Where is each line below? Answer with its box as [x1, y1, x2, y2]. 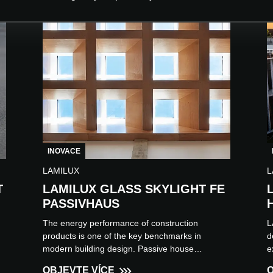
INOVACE [48, 147, 80, 156]
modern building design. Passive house [43, 244, 194, 254]
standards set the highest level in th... [43, 257, 186, 267]
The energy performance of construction [43, 218, 198, 229]
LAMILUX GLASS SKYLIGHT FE [43, 182, 225, 196]
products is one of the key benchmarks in [43, 231, 201, 241]
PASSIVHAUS [43, 197, 119, 211]
